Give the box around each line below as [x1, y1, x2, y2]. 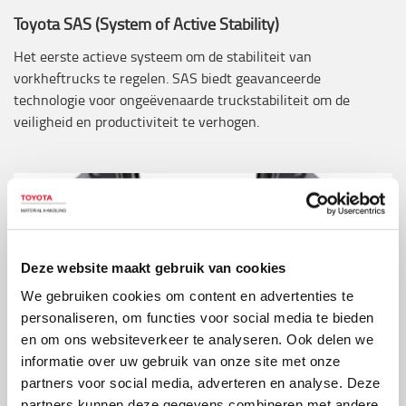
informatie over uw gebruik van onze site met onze [21, 353, 341, 369]
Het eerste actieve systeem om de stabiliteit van [14, 45, 312, 66]
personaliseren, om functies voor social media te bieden [21, 309, 374, 325]
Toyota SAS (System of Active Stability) [14, 12, 279, 34]
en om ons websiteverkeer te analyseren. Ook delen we [21, 331, 373, 347]
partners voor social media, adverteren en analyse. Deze [21, 374, 381, 391]
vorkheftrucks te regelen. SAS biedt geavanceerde [14, 67, 321, 88]
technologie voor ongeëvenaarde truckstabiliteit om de [14, 89, 350, 110]
